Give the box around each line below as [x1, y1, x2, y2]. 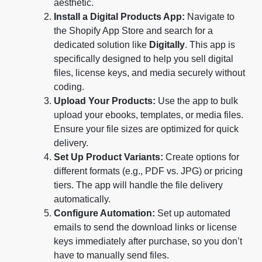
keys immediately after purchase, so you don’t [54, 236, 242, 247]
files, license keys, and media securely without [54, 68, 245, 78]
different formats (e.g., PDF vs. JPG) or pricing [54, 166, 243, 177]
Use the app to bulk [156, 96, 238, 106]
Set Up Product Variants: [54, 152, 163, 163]
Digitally [149, 40, 185, 50]
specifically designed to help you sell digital [54, 54, 233, 64]
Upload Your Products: [54, 96, 156, 106]
